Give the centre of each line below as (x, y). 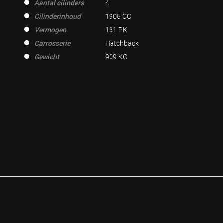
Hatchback (122, 43)
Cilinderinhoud (57, 16)
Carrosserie (52, 43)
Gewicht (47, 56)
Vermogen (50, 30)
